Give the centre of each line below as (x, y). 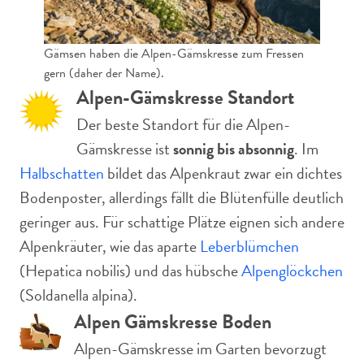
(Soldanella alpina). (78, 295)
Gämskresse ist (125, 149)
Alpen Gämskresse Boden (173, 322)
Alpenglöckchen (292, 271)
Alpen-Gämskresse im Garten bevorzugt (200, 349)
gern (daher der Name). (104, 73)
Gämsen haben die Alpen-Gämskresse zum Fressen (174, 54)
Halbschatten (62, 173)
